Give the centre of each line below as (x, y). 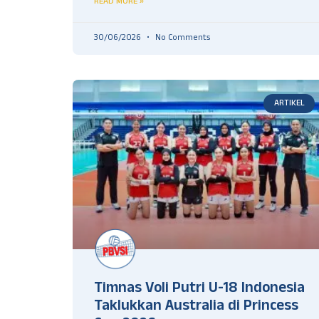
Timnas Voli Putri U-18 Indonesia (199, 289)
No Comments (182, 39)
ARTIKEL (289, 103)
